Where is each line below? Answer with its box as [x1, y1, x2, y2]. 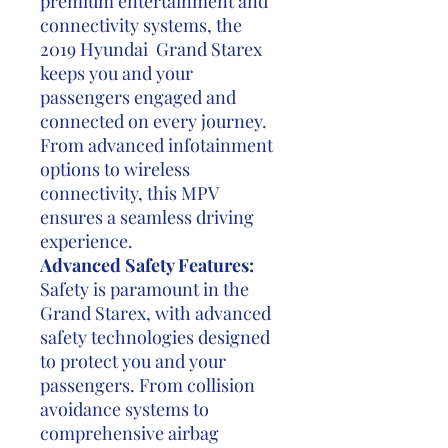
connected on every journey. [40, 109, 267, 133]
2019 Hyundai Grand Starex [40, 37, 262, 61]
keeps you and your [40, 61, 193, 85]
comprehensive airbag [40, 421, 219, 445]
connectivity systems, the [40, 13, 242, 37]
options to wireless [40, 157, 190, 181]
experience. [40, 229, 133, 253]
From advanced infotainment [40, 133, 273, 157]
